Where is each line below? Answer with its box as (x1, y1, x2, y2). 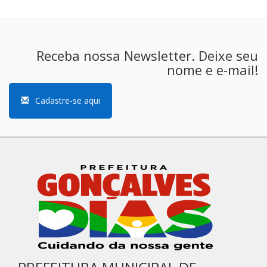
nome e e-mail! (167, 61, 258, 79)
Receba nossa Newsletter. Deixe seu (36, 46, 258, 64)
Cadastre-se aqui (35, 95, 100, 106)
